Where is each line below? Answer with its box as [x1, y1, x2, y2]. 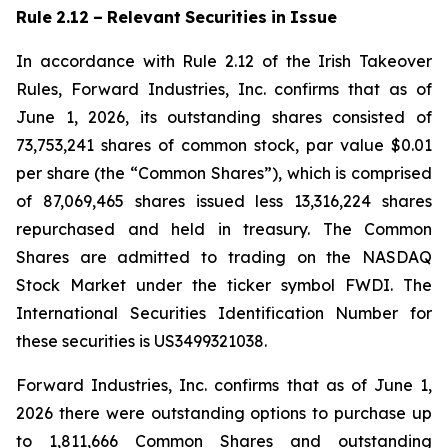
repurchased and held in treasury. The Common [16, 219, 432, 239]
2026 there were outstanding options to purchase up [16, 403, 432, 423]
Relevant [107, 7, 181, 27]
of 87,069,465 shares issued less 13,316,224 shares [16, 191, 432, 211]
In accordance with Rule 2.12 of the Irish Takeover [16, 51, 432, 71]
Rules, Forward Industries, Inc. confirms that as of [16, 79, 432, 99]
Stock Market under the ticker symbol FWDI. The [16, 275, 432, 295]
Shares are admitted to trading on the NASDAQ [16, 247, 432, 267]
